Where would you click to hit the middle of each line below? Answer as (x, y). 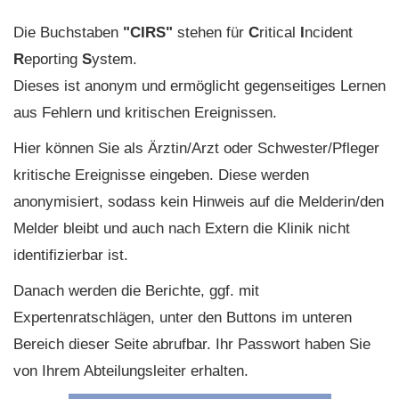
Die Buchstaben (68, 33)
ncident (329, 33)
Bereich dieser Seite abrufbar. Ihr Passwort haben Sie (192, 344)
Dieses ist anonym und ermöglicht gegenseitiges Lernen (199, 86)
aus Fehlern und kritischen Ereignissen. (145, 113)
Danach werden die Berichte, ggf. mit (136, 291)
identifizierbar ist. (71, 255)
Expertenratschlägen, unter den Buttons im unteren (183, 318)
